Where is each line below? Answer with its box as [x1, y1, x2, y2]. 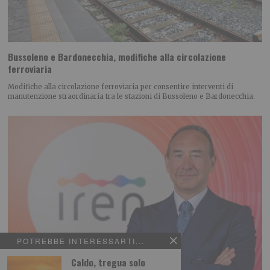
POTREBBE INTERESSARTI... [17, 235, 145, 246]
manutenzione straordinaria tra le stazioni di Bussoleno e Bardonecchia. [8, 92, 256, 101]
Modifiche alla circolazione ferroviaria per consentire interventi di [8, 82, 234, 91]
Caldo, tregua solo [71, 255, 145, 269]
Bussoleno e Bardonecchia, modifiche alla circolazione [8, 50, 227, 64]
